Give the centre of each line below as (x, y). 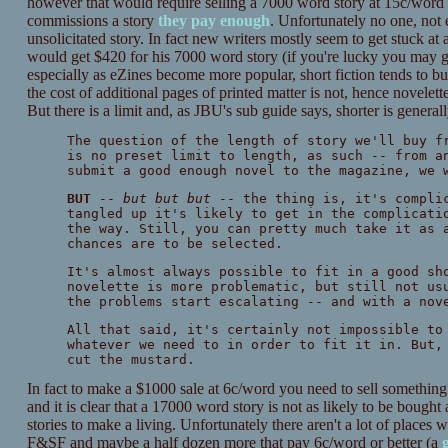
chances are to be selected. (174, 244)
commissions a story (92, 21)
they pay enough (213, 21)
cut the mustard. (130, 360)
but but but (166, 199)
